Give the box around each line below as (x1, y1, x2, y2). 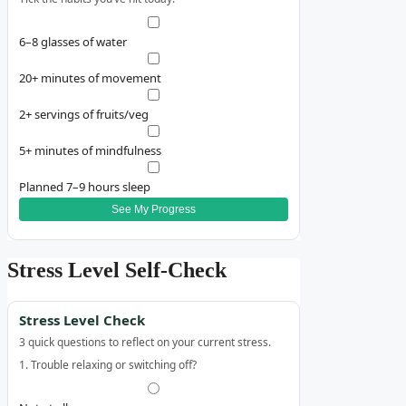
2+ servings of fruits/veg (19, 106, 149, 123)
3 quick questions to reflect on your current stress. (19, 334, 271, 351)
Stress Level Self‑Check (7, 258, 227, 283)
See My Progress (111, 203, 196, 217)
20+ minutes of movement (19, 70, 161, 87)
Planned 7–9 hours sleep (19, 179, 150, 196)
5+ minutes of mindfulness (19, 142, 161, 159)
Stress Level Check (19, 311, 145, 330)
